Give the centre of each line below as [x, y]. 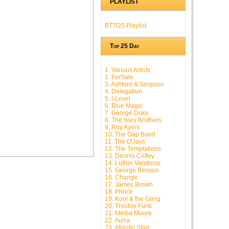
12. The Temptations [133, 149]
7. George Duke [127, 113]
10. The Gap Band [130, 135]
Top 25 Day [124, 46]
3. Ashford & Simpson [134, 85]
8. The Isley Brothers [133, 120]
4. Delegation [123, 92]
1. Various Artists [128, 70]
